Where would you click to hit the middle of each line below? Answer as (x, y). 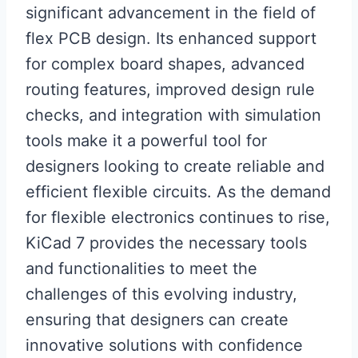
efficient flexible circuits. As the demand (178, 192)
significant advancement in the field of (171, 13)
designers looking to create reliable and (175, 166)
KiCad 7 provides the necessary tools (166, 243)
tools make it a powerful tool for (146, 141)
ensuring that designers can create (157, 320)
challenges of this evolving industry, (161, 294)
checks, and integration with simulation (173, 115)
